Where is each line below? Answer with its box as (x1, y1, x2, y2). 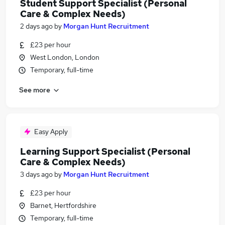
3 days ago (20, 170, 53, 179)
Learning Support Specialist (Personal (20, 146, 190, 157)
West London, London (30, 53, 99, 62)
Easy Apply (34, 127, 68, 136)
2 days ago (20, 22, 53, 31)
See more (19, 85, 50, 94)
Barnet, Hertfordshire (30, 201, 96, 210)
